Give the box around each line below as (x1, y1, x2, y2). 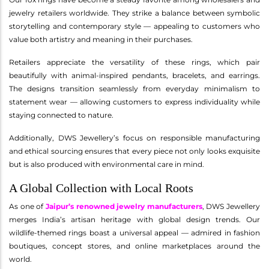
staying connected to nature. (9, 110, 113, 119)
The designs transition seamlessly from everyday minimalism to (9, 83, 260, 93)
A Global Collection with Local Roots (9, 181, 193, 195)
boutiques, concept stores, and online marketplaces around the (9, 241, 260, 250)
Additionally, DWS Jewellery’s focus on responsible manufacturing (9, 133, 260, 142)
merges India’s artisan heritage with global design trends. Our (9, 214, 260, 224)
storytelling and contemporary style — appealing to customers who (9, 21, 260, 31)
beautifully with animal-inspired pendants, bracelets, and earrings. (9, 70, 260, 80)
